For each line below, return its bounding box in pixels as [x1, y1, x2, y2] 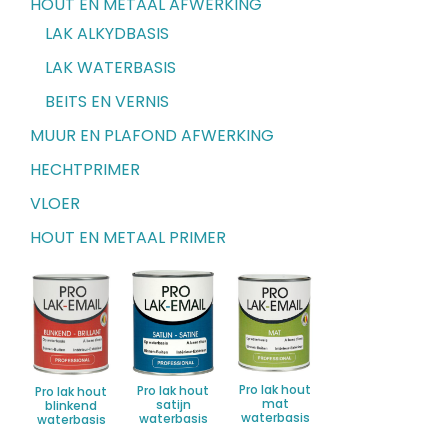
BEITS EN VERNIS [45, 89, 169, 113]
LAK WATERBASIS [45, 55, 176, 79]
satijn [155, 396, 191, 414]
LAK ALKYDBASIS [45, 21, 169, 45]
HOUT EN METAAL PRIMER [30, 225, 226, 249]
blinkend [45, 397, 97, 415]
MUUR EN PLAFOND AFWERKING [30, 123, 274, 147]
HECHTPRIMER [30, 157, 140, 181]
